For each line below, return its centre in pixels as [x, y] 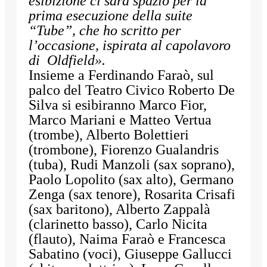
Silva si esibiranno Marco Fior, [118, 105]
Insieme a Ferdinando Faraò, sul [121, 75]
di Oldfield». [67, 60]
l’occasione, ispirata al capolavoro [130, 46]
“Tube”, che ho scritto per [105, 31]
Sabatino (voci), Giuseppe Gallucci [130, 254]
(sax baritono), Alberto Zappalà [119, 209]
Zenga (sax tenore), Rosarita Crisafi [132, 195]
